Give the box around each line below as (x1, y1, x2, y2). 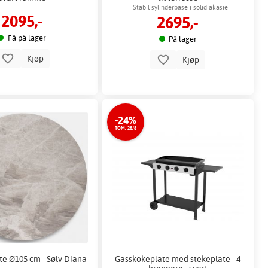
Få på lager (7, 33, 46, 43)
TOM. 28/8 (114, 125, 136, 132)
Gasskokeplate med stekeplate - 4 (115, 254, 241, 264)
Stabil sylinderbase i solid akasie (132, 3, 228, 12)
